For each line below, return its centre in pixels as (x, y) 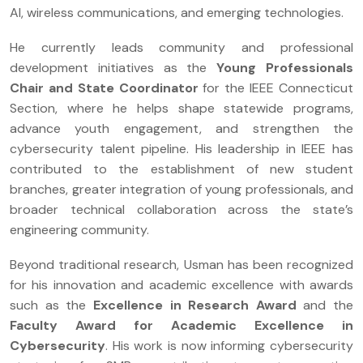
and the (325, 305)
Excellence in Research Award (194, 305)
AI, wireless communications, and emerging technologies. (177, 12)
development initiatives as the (113, 67)
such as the (51, 305)
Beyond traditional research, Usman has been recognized (181, 264)
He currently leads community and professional (181, 47)
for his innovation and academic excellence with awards (181, 284)
